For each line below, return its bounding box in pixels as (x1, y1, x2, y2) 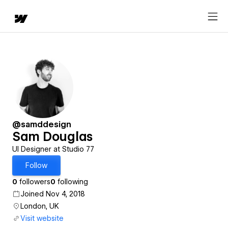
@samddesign (12, 120, 71, 129)
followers (17, 178, 50, 186)
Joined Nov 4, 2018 (20, 190, 85, 198)
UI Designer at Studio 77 (12, 145, 94, 153)
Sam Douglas (12, 129, 93, 144)
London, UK (20, 202, 59, 210)
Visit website (20, 214, 64, 222)
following (55, 178, 88, 186)
